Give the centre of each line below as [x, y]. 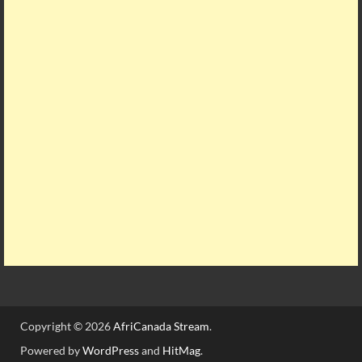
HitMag [181, 351]
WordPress [111, 351]
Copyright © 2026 [67, 326]
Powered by [51, 351]
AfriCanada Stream [161, 326]
